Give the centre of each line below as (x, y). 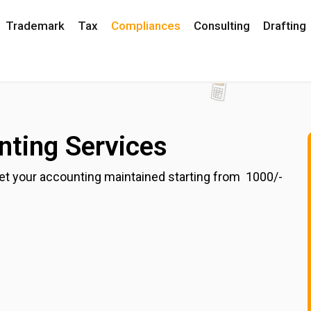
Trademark (35, 26)
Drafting (284, 26)
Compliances (145, 26)
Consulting (221, 26)
